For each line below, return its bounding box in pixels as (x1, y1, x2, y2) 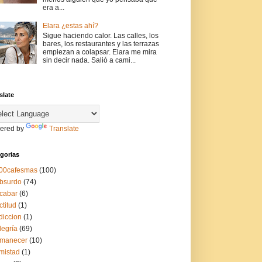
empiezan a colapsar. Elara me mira (42, 47, 157, 56)
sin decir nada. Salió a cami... (42, 56, 136, 64)
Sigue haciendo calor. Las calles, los (42, 31, 158, 40)
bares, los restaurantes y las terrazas (42, 39, 159, 48)
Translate (49, 124, 79, 133)
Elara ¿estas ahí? (42, 22, 98, 30)
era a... (42, 4, 64, 12)
